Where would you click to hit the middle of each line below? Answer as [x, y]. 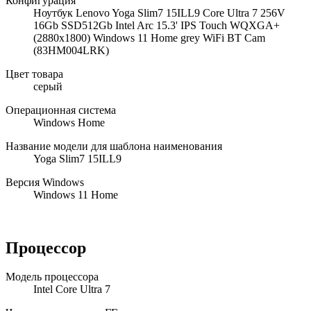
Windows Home [69, 122]
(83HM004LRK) [71, 50]
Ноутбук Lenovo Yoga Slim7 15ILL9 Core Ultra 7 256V [159, 12]
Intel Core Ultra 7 [72, 289]
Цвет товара [34, 74]
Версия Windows [45, 182]
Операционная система [61, 110]
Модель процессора [52, 277]
